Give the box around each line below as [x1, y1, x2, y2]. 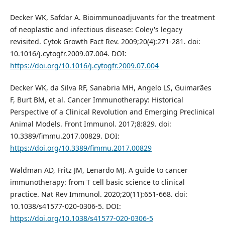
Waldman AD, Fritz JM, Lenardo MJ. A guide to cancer [10, 165, 188, 175]
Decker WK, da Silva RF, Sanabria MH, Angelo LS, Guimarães [10, 83, 211, 93]
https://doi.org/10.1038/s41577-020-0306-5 [10, 213, 153, 223]
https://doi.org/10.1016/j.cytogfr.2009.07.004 [10, 61, 159, 71]
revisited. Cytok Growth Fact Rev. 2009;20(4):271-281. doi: [10, 37, 200, 47]
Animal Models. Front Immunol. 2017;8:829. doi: [10, 119, 171, 129]
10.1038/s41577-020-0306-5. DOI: [10, 201, 121, 211]
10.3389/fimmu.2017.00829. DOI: [10, 131, 120, 141]
